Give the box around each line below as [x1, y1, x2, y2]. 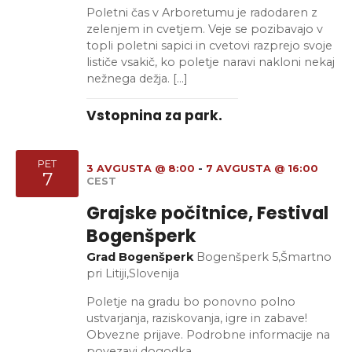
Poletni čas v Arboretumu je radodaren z [86, 5, 317, 20]
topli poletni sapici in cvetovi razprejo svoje [86, 38, 332, 53]
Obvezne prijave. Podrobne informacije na [86, 327, 330, 342]
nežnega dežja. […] [86, 71, 188, 86]
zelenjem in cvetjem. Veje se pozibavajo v [86, 21, 323, 36]
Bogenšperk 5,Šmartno [196, 250, 332, 265]
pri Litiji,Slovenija [86, 266, 179, 281]
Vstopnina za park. [86, 106, 222, 126]
